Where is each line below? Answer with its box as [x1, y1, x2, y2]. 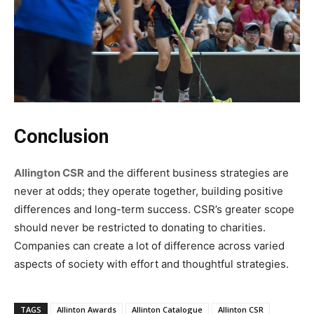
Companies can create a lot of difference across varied [14, 239, 285, 253]
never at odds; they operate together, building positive [14, 184, 283, 198]
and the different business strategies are [84, 166, 289, 180]
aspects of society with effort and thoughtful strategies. [14, 257, 289, 271]
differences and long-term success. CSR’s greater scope [14, 203, 294, 217]
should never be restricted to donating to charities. [14, 221, 266, 235]
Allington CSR [14, 166, 84, 180]
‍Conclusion [14, 125, 109, 149]
